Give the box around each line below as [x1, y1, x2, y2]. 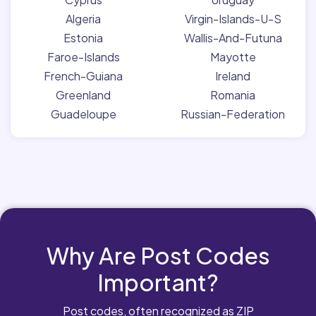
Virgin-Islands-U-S [184, 11, 281, 26]
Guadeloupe [50, 106, 116, 121]
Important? [97, 267, 219, 296]
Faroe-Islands [47, 49, 120, 64]
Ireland [215, 68, 250, 83]
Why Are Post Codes [46, 241, 270, 269]
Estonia [63, 30, 103, 45]
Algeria [66, 11, 101, 26]
